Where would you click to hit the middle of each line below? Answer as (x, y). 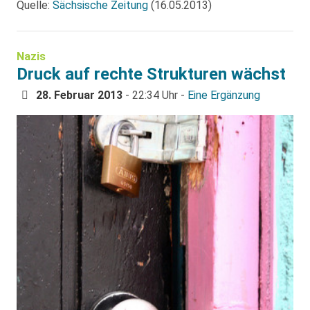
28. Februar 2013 (79, 95)
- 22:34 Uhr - (155, 95)
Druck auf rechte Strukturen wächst (151, 74)
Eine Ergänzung (224, 95)
